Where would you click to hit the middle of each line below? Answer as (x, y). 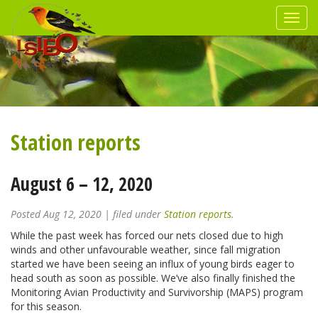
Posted (27, 214)
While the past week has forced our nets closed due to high (147, 235)
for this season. (46, 306)
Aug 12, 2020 (72, 214)
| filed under (133, 214)
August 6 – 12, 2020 (82, 184)
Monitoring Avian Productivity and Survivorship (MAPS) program (157, 292)
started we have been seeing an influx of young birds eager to (153, 264)
